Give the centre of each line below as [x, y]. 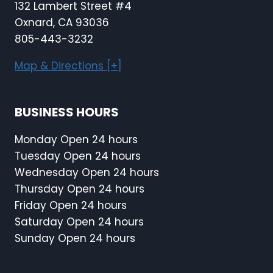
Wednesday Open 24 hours [87, 173]
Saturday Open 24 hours [79, 222]
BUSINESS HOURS [67, 112]
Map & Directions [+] [68, 66]
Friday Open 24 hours [71, 206]
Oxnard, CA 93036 [62, 23]
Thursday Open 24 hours [80, 189]
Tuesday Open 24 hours [78, 156]
